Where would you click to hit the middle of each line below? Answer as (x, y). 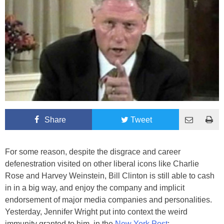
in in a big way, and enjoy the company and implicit (95, 187)
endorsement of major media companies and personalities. (108, 199)
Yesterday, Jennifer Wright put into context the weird (96, 211)
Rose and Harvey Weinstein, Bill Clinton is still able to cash (110, 175)
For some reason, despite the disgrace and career (93, 151)
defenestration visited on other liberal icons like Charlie (102, 163)
